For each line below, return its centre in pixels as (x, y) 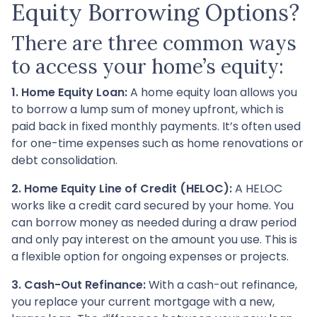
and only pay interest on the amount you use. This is (154, 239)
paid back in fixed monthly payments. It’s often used (156, 126)
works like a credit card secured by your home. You (152, 205)
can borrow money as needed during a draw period (154, 222)
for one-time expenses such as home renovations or (157, 143)
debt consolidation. (64, 160)
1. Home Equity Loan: (69, 92)
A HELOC (257, 188)
